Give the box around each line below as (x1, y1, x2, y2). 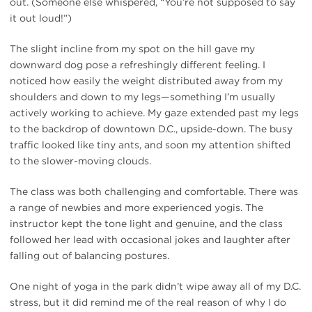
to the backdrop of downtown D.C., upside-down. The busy (10, 123, 292, 134)
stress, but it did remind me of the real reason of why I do (10, 296, 286, 308)
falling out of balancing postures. (10, 249, 169, 261)
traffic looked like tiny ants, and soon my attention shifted (10, 139, 290, 150)
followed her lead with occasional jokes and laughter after (10, 233, 290, 245)
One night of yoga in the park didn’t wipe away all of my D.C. (10, 280, 301, 292)
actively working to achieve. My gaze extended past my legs (10, 107, 299, 118)
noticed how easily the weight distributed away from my (10, 75, 283, 86)
